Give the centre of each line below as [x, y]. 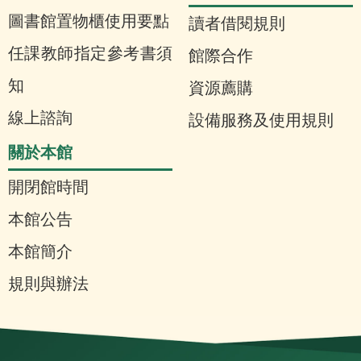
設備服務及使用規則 [261, 120]
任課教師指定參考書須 [90, 54]
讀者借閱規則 [237, 24]
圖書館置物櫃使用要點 [89, 21]
